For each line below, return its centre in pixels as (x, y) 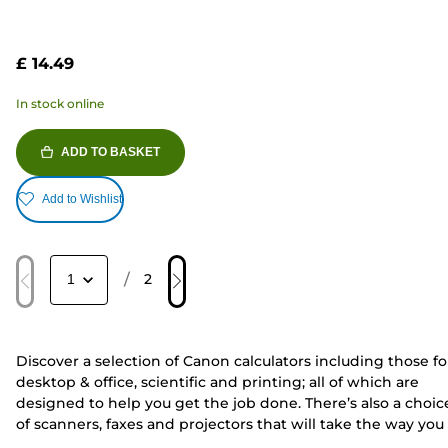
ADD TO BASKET (110, 151)
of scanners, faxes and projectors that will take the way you (230, 423)
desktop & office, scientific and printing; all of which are (217, 381)
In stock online (60, 103)
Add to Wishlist (82, 199)
